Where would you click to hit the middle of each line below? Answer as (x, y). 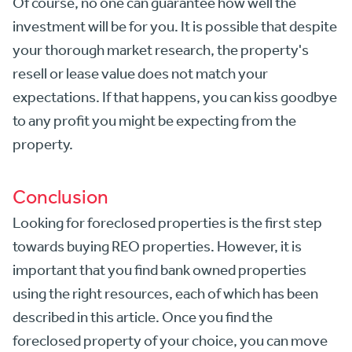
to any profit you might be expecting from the (154, 120)
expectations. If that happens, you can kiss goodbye (175, 96)
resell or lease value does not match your (140, 73)
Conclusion (60, 196)
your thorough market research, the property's (161, 49)
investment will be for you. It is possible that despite (175, 26)
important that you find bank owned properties (159, 269)
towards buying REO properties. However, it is (157, 246)
